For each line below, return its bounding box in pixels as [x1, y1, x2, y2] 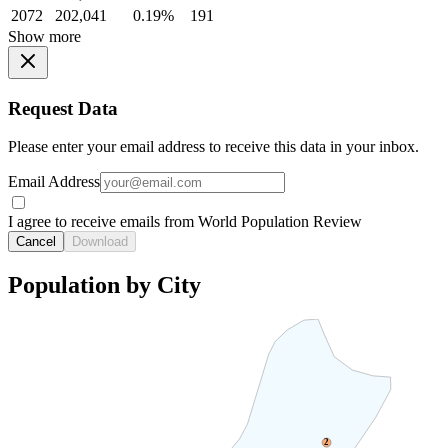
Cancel [16, 234, 56, 250]
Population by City [8, 272, 201, 299]
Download [72, 234, 128, 250]
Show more [8, 27, 81, 45]
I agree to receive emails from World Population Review [8, 213, 362, 231]
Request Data [8, 97, 118, 119]
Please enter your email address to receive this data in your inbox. [8, 138, 419, 156]
